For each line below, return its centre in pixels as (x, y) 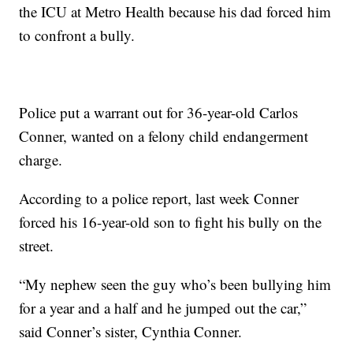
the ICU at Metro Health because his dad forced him (175, 12)
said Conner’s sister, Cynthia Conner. (131, 332)
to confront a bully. (77, 35)
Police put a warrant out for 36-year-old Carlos (159, 113)
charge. (41, 160)
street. (37, 246)
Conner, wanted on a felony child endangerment (164, 136)
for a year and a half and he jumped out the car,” (163, 308)
